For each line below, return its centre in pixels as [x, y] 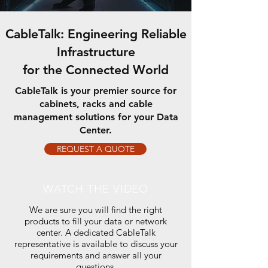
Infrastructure [96, 52]
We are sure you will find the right [96, 210]
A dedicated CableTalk [110, 232]
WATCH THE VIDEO [96, 189]
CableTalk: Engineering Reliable [96, 34]
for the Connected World [96, 70]
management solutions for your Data [96, 117]
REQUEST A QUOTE [95, 149]
